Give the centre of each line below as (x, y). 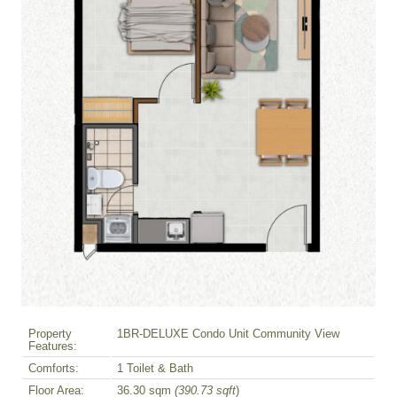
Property (50, 334)
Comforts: (54, 368)
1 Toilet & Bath (155, 368)
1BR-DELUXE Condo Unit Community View (228, 334)
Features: (53, 346)
